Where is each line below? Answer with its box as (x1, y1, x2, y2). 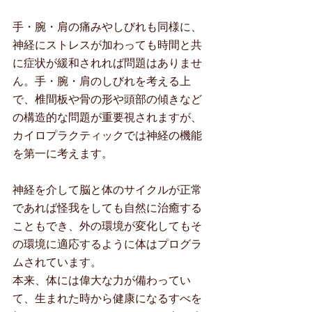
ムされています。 (13, 256, 102, 268)
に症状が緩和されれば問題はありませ (13, 57, 202, 69)
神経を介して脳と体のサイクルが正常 (13, 184, 202, 196)
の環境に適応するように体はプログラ (13, 238, 202, 250)
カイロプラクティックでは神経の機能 (13, 130, 202, 141)
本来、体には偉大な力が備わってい (13, 274, 191, 286)
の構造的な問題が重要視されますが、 (13, 111, 202, 123)
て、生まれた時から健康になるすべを (13, 292, 202, 304)
